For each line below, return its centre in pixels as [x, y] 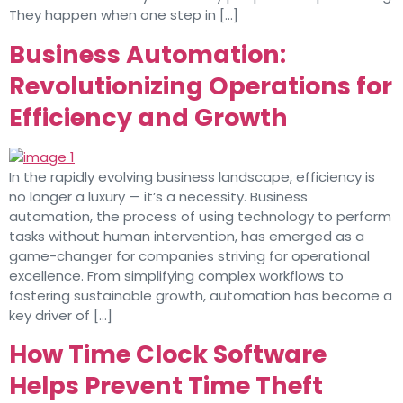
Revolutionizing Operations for [201, 85]
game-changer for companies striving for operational [189, 255]
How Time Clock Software [168, 354]
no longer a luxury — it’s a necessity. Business [158, 196]
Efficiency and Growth [148, 117]
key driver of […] [61, 315]
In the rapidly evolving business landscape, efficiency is [192, 176]
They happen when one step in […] [124, 15]
